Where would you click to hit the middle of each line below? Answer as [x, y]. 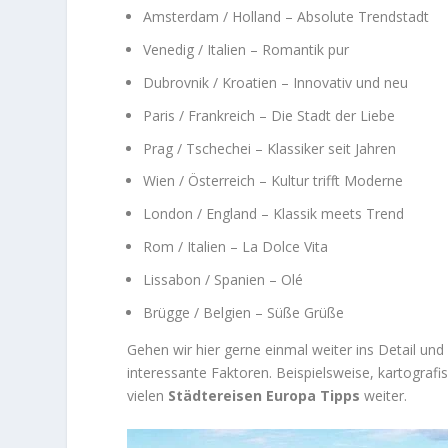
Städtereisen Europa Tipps [264, 395]
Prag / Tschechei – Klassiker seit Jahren [270, 148]
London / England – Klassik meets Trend [274, 214]
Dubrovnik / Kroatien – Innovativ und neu [276, 83]
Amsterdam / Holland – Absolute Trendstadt [286, 17]
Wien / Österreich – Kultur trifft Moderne [273, 181]
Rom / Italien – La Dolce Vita [236, 246]
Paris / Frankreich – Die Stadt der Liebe [269, 115]
